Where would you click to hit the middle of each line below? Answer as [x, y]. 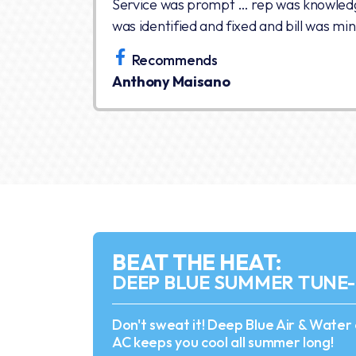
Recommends [174, 60]
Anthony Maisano [171, 81]
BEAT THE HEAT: [197, 262]
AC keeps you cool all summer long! [223, 342]
